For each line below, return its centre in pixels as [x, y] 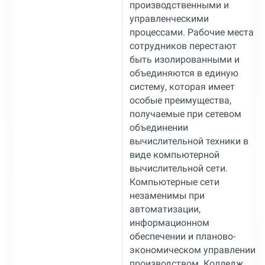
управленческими [169, 18]
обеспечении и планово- [182, 236]
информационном [169, 222]
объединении [159, 127]
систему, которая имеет [182, 86]
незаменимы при [167, 195]
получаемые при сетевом [185, 114]
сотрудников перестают [183, 46]
